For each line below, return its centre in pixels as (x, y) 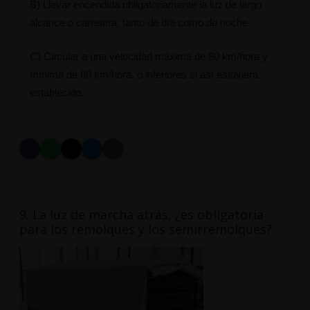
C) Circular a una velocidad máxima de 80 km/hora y (148, 57)
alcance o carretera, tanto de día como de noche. (140, 23)
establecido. (56, 93)
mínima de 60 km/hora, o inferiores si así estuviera (144, 75)
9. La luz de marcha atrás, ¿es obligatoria (141, 215)
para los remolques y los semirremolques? (145, 229)
